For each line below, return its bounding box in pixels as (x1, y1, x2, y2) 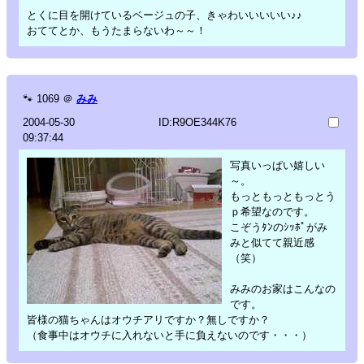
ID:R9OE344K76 (158, 115, 236, 128)
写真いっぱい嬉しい (230, 158, 325, 171)
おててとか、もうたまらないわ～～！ (27, 24, 206, 37)
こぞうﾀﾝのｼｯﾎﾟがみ (230, 220, 327, 233)
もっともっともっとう (230, 189, 336, 202)
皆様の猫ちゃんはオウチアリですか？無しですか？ (27, 313, 270, 326)
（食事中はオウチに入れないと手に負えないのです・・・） (27, 328, 312, 341)
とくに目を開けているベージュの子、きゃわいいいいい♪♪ (27, 8, 302, 21)
